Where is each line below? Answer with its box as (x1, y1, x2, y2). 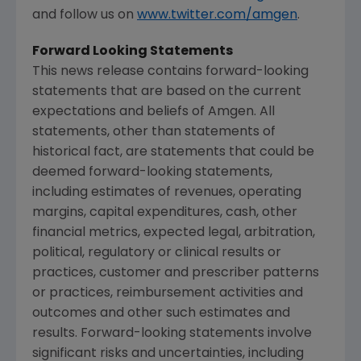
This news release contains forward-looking (32, 64, 309, 78)
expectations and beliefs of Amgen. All (32, 105, 275, 118)
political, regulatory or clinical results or (32, 246, 281, 259)
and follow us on (32, 8, 137, 22)
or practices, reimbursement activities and (32, 286, 303, 300)
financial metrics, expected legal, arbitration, (32, 226, 315, 239)
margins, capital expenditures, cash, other (32, 205, 297, 219)
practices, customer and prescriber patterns (32, 266, 319, 280)
